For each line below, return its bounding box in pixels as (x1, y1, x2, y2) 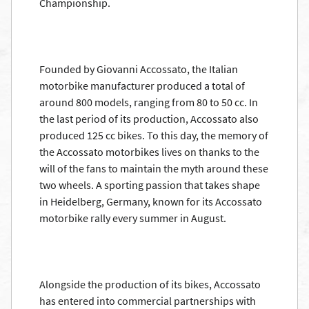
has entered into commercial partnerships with (39, 294, 256, 308)
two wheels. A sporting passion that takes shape (39, 178, 260, 192)
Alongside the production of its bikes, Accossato (39, 277, 261, 291)
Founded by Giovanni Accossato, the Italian (39, 62, 238, 76)
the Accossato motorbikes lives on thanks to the (39, 145, 259, 159)
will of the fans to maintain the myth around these (39, 161, 268, 175)
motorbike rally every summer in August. (39, 211, 226, 225)
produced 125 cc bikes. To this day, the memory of (39, 128, 268, 142)
